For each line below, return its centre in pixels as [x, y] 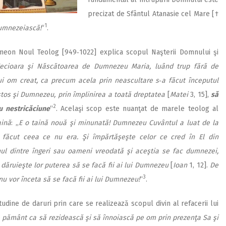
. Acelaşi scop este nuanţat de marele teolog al [137, 108]
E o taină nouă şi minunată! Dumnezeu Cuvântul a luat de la [119, 123]
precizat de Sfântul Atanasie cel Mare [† [153, 14]
